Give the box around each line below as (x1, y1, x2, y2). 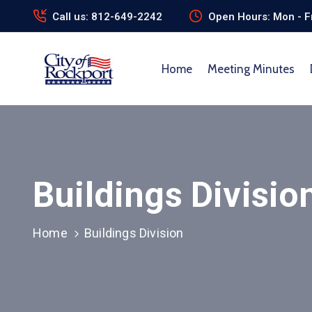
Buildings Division (84, 226, 184, 240)
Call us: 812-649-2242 (52, 10, 162, 23)
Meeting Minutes (207, 62, 295, 76)
